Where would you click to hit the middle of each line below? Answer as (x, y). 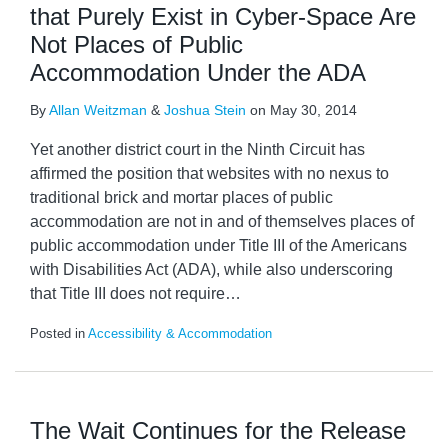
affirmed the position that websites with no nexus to (209, 173)
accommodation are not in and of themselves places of (222, 221)
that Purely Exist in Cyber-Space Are (223, 16)
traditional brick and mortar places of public (181, 197)
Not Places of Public (136, 44)
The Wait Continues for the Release (218, 430)
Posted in (59, 333)
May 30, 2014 (313, 110)
